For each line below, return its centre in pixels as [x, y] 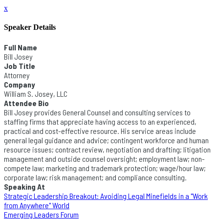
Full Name [21, 47]
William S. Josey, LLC [36, 93]
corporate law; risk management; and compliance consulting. [95, 177]
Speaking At [24, 186]
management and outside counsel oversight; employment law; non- [104, 158]
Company [19, 84]
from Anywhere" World [37, 205]
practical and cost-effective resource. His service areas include [100, 131]
